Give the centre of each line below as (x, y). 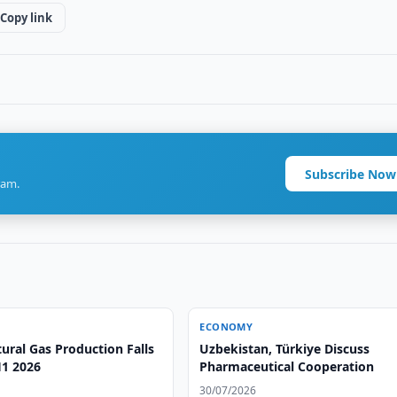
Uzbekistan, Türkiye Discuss (285, 349)
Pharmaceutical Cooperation (287, 366)
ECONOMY (226, 327)
